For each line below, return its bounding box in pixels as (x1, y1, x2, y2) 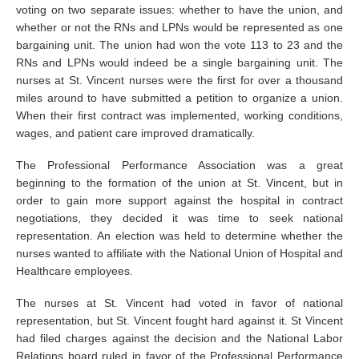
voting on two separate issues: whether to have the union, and (16, 3, 343, 16)
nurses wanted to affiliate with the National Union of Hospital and (16, 247, 343, 260)
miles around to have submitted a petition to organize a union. (16, 91, 343, 104)
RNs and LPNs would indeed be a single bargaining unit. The (16, 56, 343, 69)
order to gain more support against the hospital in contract (16, 194, 343, 207)
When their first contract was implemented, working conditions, (16, 109, 343, 122)
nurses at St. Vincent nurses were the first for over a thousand (16, 74, 343, 87)
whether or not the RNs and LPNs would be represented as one (16, 21, 343, 34)
